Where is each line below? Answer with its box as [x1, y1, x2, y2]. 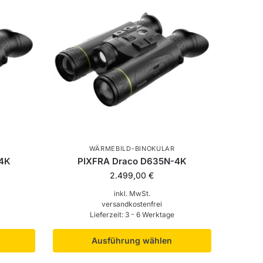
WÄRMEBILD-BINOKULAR [89, 144, 175, 153]
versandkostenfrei [102, 200, 163, 209]
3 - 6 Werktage [124, 210, 174, 220]
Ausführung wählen [92, 235, 173, 246]
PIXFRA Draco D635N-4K [77, 156, 187, 167]
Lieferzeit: [89, 210, 125, 220]
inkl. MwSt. [113, 189, 150, 198]
